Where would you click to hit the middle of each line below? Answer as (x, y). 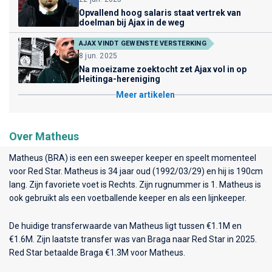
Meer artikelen (145, 94)
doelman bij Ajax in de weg (132, 22)
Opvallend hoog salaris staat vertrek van (160, 12)
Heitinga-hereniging (120, 79)
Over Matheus (44, 136)
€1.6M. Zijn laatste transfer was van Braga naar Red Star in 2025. (133, 239)
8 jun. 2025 (98, 56)
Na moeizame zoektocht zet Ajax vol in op (163, 69)
